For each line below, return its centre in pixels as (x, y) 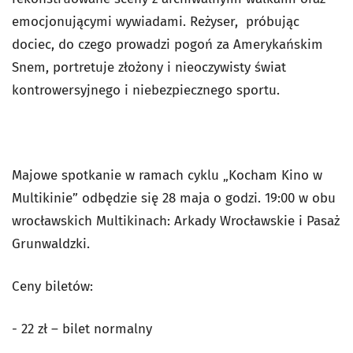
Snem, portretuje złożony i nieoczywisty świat (149, 67)
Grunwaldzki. (51, 243)
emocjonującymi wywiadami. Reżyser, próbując (156, 21)
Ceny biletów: (52, 286)
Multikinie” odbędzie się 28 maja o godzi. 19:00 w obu (174, 198)
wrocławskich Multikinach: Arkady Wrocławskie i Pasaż (176, 221)
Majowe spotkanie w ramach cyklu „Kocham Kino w (167, 175)
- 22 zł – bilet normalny (82, 329)
